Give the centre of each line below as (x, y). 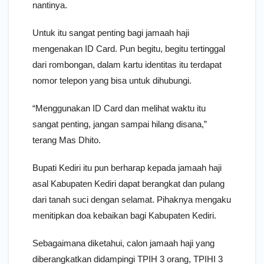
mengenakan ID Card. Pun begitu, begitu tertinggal (129, 48)
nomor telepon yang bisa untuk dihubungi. (112, 80)
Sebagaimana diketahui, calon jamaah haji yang (123, 243)
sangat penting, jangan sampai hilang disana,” (120, 124)
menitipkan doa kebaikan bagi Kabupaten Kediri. (124, 215)
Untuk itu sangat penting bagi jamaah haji (111, 32)
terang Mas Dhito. (67, 140)
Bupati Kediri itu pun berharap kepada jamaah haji (127, 167)
